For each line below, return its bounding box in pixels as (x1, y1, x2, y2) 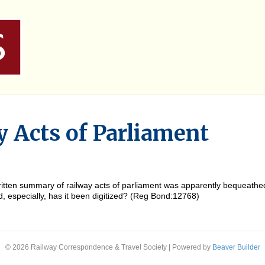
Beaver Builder (212, 243, 260, 251)
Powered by (172, 243, 212, 251)
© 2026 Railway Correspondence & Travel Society (5, 243, 167, 251)
